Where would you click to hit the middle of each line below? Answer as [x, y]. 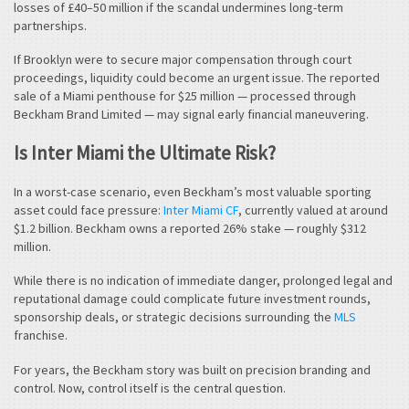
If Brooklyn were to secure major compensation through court [183, 60]
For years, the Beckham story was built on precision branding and [192, 369]
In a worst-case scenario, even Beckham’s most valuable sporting [193, 191]
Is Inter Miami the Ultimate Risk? [145, 152]
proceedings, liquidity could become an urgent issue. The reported [197, 78]
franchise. [41, 336]
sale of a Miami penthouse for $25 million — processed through [185, 96]
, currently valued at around [313, 210]
